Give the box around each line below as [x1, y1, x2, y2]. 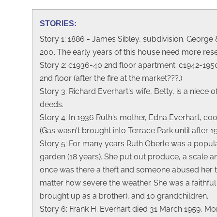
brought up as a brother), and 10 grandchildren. [40, 191, 208, 201]
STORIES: [40, 19, 77, 28]
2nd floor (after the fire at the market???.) [40, 73, 182, 83]
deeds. [40, 99, 63, 109]
